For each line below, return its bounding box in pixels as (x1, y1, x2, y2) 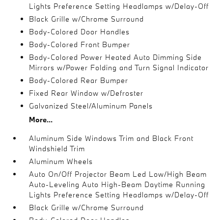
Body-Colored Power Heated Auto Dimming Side (29, 52, 202, 62)
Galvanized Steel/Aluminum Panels (29, 101, 153, 110)
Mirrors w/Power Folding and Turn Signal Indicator (29, 62, 209, 72)
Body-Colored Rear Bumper (29, 75, 129, 85)
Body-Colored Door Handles (29, 27, 130, 36)
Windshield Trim (29, 143, 85, 153)
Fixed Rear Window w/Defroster (29, 88, 144, 98)
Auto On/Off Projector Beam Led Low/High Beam (29, 169, 207, 179)
